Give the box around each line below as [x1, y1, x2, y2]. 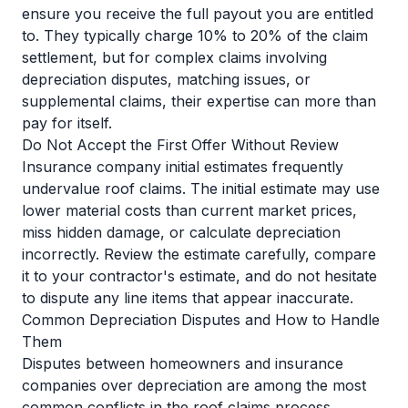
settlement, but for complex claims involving [22, 48, 327, 66]
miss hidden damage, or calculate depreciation [22, 223, 341, 241]
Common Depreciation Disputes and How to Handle [22, 311, 380, 329]
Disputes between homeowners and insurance [22, 354, 343, 372]
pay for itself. [22, 114, 112, 132]
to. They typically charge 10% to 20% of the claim [22, 26, 368, 45]
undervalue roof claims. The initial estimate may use [22, 179, 380, 198]
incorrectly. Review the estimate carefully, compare [22, 245, 376, 263]
